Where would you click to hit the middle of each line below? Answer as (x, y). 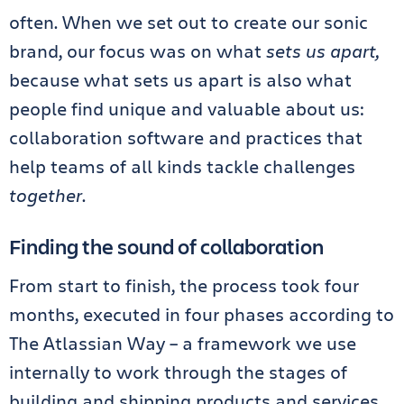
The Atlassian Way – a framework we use (183, 343)
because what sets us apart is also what (180, 80)
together (46, 195)
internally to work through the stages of (178, 372)
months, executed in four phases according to (202, 314)
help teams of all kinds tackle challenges (182, 166)
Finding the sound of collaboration (166, 246)
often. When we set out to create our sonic (188, 22)
